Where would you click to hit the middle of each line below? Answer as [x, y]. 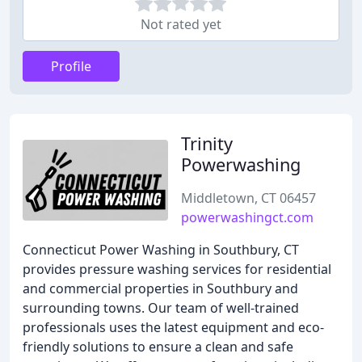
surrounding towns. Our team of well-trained [161, 308]
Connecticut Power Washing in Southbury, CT [161, 250]
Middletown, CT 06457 [248, 198]
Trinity [207, 143]
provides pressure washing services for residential [177, 269]
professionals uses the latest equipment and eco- [173, 327]
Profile [71, 66]
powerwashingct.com [247, 217]
